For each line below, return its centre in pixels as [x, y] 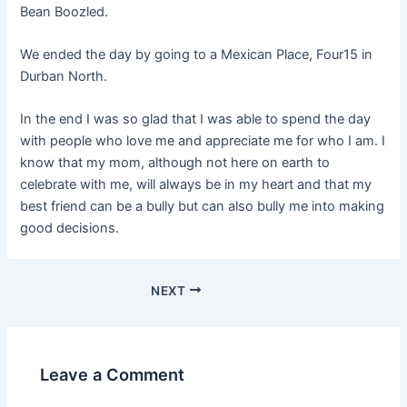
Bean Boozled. [65, 11]
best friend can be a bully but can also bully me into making [203, 207]
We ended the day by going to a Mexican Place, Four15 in [197, 55]
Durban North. [64, 77]
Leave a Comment [113, 374]
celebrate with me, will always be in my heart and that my [196, 185]
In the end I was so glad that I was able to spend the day [196, 119]
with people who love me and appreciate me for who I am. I [203, 141]
